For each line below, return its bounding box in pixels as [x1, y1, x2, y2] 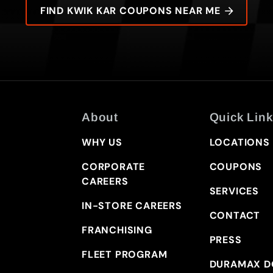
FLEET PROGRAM [81, 247, 168, 261]
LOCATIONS [209, 135, 270, 149]
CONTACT [209, 208, 261, 222]
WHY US [81, 135, 122, 149]
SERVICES [209, 184, 260, 197]
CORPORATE [81, 160, 146, 173]
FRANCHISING [81, 223, 152, 236]
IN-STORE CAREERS [81, 199, 182, 212]
